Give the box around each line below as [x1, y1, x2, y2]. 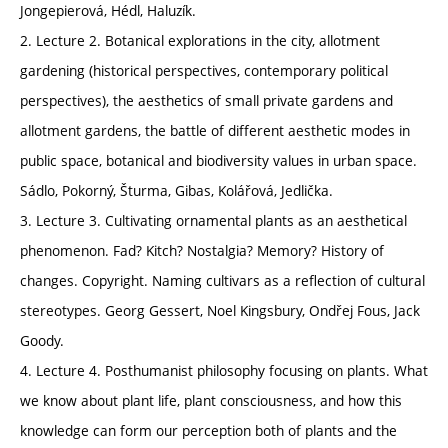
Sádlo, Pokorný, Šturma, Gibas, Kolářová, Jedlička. [20, 180, 333, 200]
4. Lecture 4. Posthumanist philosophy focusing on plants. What [20, 360, 428, 380]
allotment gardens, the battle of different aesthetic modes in [20, 120, 410, 140]
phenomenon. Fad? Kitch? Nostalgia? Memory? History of [20, 240, 384, 260]
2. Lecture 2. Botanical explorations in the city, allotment [20, 30, 380, 50]
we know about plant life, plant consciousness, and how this [20, 390, 402, 410]
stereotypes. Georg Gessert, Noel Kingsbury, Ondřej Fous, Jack [20, 300, 420, 320]
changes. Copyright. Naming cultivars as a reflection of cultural [20, 270, 425, 290]
